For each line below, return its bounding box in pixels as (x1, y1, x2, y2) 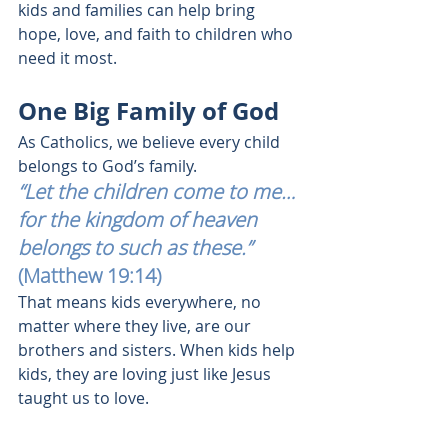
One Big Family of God (18, 94, 279, 127)
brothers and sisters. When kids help (18, 339, 299, 361)
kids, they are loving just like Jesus (18, 363, 275, 385)
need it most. (18, 47, 117, 69)
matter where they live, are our (18, 315, 255, 337)
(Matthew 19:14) (18, 262, 161, 289)
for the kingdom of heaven (18, 206, 262, 233)
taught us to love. (18, 387, 149, 409)
